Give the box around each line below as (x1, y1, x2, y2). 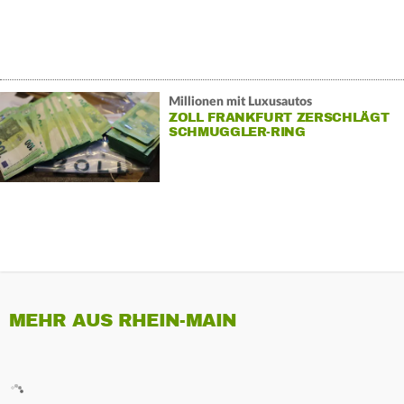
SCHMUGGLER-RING (168, 124, 306, 140)
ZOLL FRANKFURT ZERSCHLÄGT (168, 109, 390, 125)
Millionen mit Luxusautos (168, 95, 312, 108)
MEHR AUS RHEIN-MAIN (9, 309, 237, 333)
